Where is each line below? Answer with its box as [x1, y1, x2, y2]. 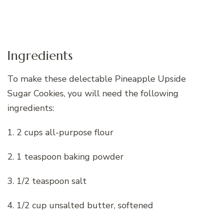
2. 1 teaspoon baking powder [7, 151, 124, 163]
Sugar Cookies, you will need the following [7, 88, 179, 100]
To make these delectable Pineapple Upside [7, 73, 186, 85]
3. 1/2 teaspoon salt [7, 175, 87, 187]
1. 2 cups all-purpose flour [7, 127, 113, 139]
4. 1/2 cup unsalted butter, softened [7, 200, 153, 212]
